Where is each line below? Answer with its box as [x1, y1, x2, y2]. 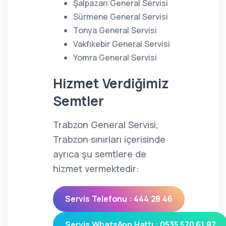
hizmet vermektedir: [53, 162, 139, 175]
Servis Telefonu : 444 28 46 [65, 193, 173, 204]
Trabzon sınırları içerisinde [53, 133, 165, 145]
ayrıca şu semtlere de [53, 148, 146, 160]
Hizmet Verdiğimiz [53, 74, 169, 92]
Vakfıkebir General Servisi [73, 38, 170, 49]
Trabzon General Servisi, [53, 119, 158, 131]
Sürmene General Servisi [73, 11, 168, 22]
